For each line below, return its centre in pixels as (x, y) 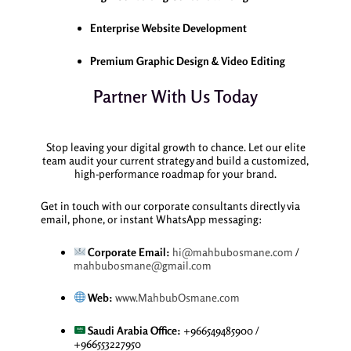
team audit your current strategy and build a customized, (175, 160)
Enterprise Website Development (168, 28)
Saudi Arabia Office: (134, 330)
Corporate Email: (128, 251)
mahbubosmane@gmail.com (142, 265)
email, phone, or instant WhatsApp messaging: (151, 219)
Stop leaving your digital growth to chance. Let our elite (175, 147)
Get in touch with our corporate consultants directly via (170, 206)
